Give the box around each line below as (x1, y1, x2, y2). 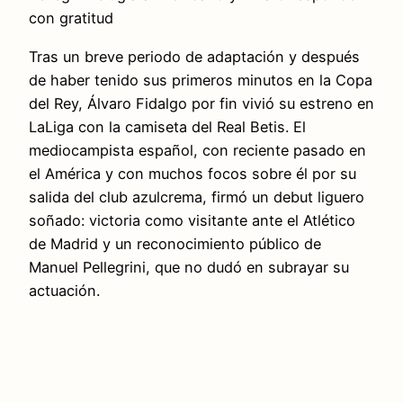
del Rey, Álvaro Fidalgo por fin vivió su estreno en (29, 94, 374, 112)
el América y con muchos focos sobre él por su (29, 164, 356, 183)
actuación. (29, 281, 100, 300)
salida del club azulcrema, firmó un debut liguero (29, 187, 364, 206)
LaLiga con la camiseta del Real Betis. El (29, 117, 306, 136)
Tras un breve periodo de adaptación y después (29, 47, 360, 66)
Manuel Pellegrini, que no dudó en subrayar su (29, 257, 349, 276)
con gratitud (29, 9, 113, 28)
